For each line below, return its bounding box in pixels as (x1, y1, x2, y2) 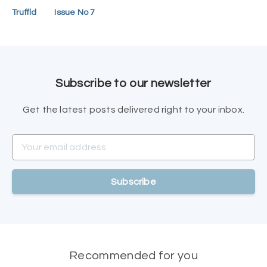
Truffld (12, 8, 37, 17)
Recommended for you (69, 250, 198, 262)
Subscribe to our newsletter (55, 77, 212, 90)
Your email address (11, 136, 94, 146)
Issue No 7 (54, 8, 95, 17)
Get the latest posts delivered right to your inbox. (22, 105, 245, 115)
